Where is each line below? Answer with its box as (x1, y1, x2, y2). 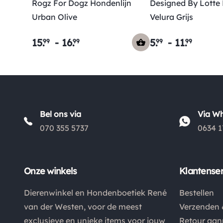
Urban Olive (32, 12, 77, 22)
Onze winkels (24, 165, 77, 177)
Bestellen (179, 188, 214, 198)
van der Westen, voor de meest (24, 202, 142, 212)
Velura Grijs (149, 12, 193, 22)
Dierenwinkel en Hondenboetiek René (24, 188, 167, 198)
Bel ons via (40, 109, 81, 119)
